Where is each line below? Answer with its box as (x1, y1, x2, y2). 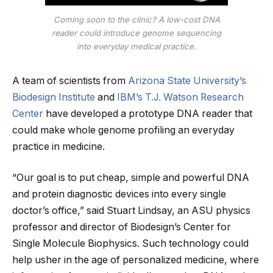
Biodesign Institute (12, 91, 95, 103)
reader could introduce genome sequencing (52, 27, 221, 38)
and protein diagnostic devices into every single (12, 188, 226, 200)
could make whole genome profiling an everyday (12, 124, 235, 136)
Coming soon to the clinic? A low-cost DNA (53, 14, 220, 24)
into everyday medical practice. (77, 41, 196, 51)
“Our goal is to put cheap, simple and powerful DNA (12, 172, 249, 184)
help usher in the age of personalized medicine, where (12, 254, 259, 266)
